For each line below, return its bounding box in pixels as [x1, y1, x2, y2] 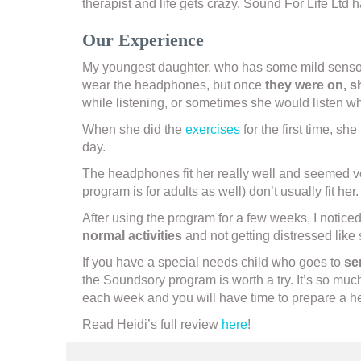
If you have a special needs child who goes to [82, 255, 344, 270]
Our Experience [82, 30, 204, 51]
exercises [185, 122, 240, 137]
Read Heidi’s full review [82, 317, 222, 332]
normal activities [82, 229, 182, 243]
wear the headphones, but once [82, 78, 265, 93]
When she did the [82, 122, 185, 137]
